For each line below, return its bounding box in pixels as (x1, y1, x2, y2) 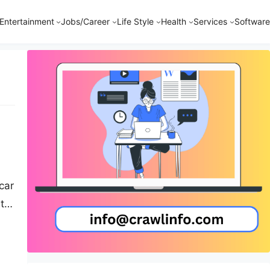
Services (193, 16, 228, 27)
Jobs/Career (61, 16, 110, 27)
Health (161, 16, 187, 27)
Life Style (117, 16, 154, 27)
